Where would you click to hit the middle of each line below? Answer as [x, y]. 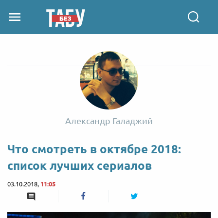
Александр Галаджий [109, 121]
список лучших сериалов [80, 166]
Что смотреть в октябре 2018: [94, 149]
